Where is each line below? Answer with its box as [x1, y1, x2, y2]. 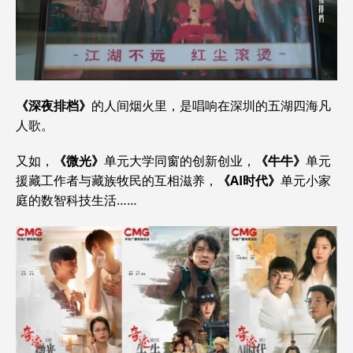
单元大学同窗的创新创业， [104, 152, 255, 170]
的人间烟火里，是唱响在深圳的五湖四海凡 [91, 97, 331, 115]
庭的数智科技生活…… [16, 191, 137, 210]
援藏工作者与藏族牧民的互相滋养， [16, 172, 217, 190]
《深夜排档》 [16, 97, 91, 115]
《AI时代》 [217, 172, 281, 190]
